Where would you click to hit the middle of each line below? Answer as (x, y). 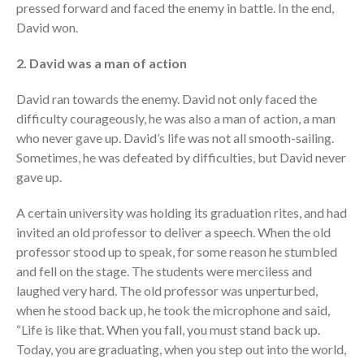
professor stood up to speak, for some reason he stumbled (177, 252)
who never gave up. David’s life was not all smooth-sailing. (175, 138)
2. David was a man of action (102, 63)
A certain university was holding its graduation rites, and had (182, 213)
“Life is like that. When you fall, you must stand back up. (168, 330)
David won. (47, 28)
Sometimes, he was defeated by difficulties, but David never (181, 158)
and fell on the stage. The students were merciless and (164, 271)
